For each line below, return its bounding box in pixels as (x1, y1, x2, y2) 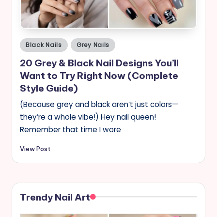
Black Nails (26, 41, 62, 49)
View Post (20, 145, 50, 153)
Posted (19, 39, 42, 47)
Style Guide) (20, 82, 78, 94)
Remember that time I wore (20, 124, 121, 135)
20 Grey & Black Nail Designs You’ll (20, 57, 179, 69)
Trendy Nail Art (20, 191, 90, 203)
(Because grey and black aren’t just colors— (20, 99, 178, 110)
